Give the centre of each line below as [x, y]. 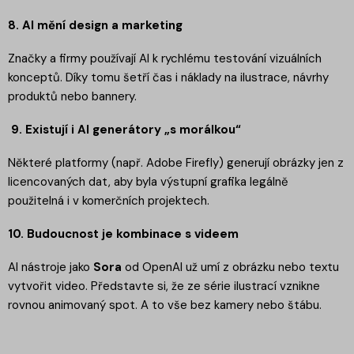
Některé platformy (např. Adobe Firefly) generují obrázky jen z [176, 162]
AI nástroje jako [51, 267]
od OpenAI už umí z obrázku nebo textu [230, 267]
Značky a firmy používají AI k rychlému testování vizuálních [165, 58]
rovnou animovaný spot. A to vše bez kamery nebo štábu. [165, 305]
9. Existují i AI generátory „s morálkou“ [124, 129]
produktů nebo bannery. [72, 96]
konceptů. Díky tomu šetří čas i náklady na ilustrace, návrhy [168, 77]
